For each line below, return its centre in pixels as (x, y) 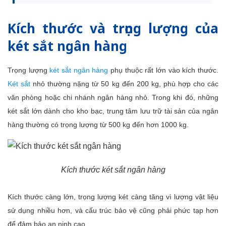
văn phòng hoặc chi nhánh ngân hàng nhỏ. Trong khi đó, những (113, 97)
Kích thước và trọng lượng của (113, 28)
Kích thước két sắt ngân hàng (113, 170)
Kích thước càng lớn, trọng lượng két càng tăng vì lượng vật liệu (113, 197)
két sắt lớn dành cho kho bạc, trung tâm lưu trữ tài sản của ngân (113, 111)
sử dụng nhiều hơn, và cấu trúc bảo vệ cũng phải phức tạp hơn (113, 210)
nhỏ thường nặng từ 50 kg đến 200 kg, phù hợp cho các (125, 84)
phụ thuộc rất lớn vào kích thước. (163, 70)
